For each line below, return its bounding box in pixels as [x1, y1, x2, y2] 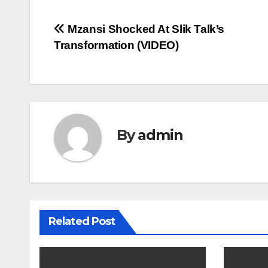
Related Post [48, 214, 115, 228]
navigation [53, 45, 150, 69]
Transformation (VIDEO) [54, 38, 179, 51]
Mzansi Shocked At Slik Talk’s [65, 22, 225, 35]
